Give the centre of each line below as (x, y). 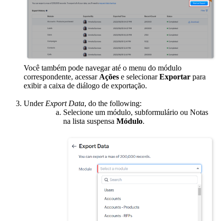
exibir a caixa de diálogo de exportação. (85, 86)
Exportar (175, 77)
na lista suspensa (90, 121)
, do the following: (113, 104)
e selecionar (139, 77)
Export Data (65, 104)
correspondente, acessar (61, 77)
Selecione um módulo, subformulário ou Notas (136, 112)
